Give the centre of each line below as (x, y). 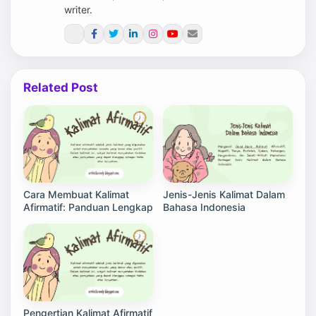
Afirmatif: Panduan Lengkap (88, 207)
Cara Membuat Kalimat (76, 194)
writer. (78, 10)
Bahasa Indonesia (204, 207)
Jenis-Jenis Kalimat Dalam (224, 194)
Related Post (61, 87)
